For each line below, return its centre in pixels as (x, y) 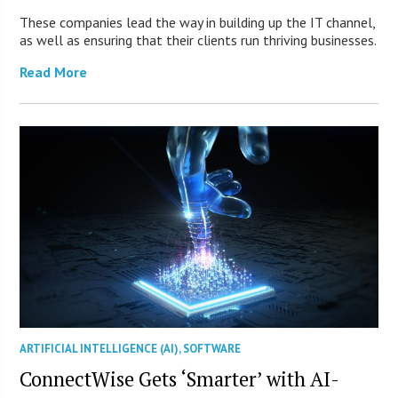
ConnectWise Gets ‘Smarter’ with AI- (180, 378)
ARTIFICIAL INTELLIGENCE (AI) (99, 348)
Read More (54, 72)
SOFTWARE (212, 348)
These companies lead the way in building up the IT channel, (198, 22)
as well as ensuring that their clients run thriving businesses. (199, 40)
